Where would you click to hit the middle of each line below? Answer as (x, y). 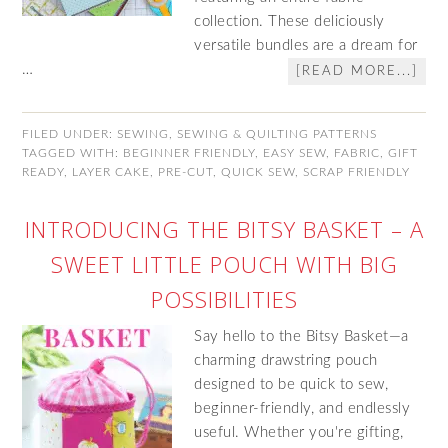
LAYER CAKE (111, 172)
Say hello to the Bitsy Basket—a (301, 336)
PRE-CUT (186, 172)
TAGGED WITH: (73, 153)
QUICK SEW (258, 172)
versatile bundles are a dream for (306, 45)
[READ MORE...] (356, 71)
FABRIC (357, 153)
